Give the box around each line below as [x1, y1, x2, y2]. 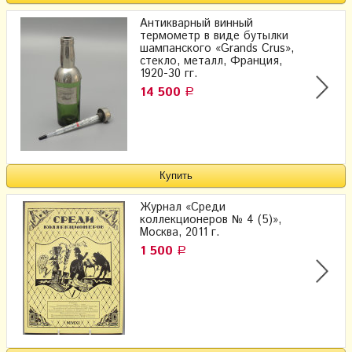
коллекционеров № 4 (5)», [140, 212, 281, 229]
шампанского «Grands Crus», [140, 40, 294, 57]
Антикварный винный [140, 15, 253, 31]
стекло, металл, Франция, [140, 53, 282, 69]
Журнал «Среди [140, 200, 225, 216]
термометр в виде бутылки [140, 27, 288, 44]
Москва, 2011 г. [140, 225, 219, 241]
